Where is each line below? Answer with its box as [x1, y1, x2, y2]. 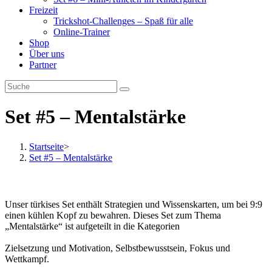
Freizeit [29, 5, 58, 15]
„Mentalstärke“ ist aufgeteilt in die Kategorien [5, 221, 180, 232]
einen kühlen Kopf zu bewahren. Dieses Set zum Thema [5, 210, 221, 221]
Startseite [29, 141, 64, 152]
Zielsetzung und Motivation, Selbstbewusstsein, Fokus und [5, 243, 230, 254]
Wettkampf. [5, 254, 49, 265]
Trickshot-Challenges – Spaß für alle [53, 16, 193, 26]
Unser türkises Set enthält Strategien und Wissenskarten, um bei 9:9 [5, 199, 262, 210]
